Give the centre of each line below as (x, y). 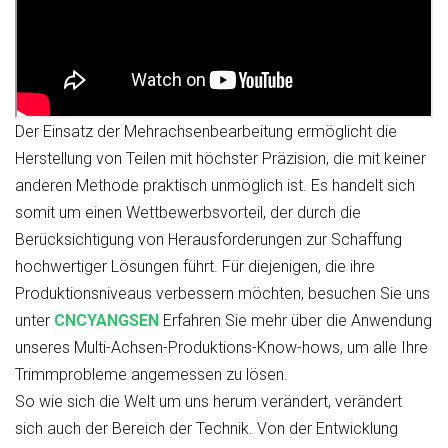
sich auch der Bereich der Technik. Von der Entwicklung (206, 428)
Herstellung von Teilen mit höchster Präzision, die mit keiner (220, 158)
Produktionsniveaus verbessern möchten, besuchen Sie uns (222, 293)
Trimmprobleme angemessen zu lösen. (151, 374)
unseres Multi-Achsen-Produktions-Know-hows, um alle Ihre (221, 347)
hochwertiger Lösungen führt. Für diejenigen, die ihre (195, 266)
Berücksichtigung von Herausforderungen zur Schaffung (208, 239)
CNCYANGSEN (106, 320)
